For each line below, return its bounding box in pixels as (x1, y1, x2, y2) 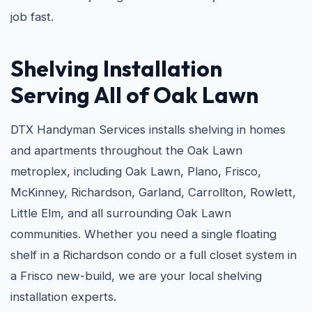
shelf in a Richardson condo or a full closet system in (10, 248, 297, 262)
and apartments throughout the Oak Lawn (10, 143, 242, 157)
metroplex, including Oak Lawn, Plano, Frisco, (10, 164, 261, 178)
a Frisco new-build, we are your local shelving (10, 269, 262, 283)
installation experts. (10, 290, 116, 304)
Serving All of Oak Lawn (10, 81, 258, 109)
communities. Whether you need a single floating (10, 227, 276, 241)
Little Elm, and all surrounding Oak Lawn (10, 206, 231, 220)
